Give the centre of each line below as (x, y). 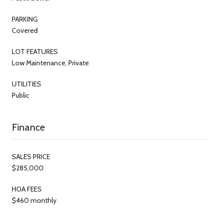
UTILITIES (27, 84)
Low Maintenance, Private (50, 63)
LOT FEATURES (35, 51)
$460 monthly (34, 200)
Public (21, 95)
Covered (25, 30)
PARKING (25, 19)
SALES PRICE (31, 156)
